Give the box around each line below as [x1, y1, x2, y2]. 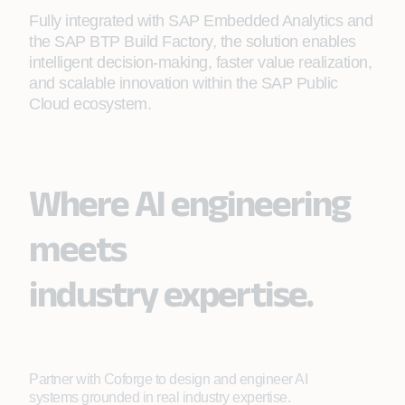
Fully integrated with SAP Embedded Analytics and [29, 12, 372, 30]
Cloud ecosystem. [29, 95, 151, 113]
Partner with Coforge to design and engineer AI [29, 372, 307, 387]
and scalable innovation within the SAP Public [29, 74, 338, 92]
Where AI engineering [29, 182, 350, 223]
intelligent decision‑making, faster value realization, [29, 53, 372, 71]
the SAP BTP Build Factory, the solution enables [29, 33, 356, 51]
